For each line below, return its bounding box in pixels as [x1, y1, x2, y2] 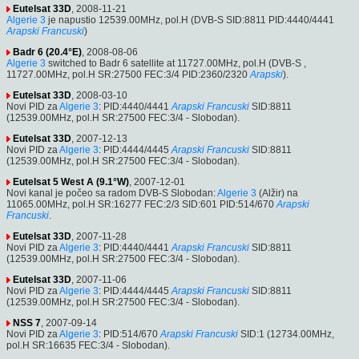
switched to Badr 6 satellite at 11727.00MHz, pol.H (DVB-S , [46, 57, 306, 69]
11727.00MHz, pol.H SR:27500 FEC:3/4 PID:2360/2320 [6, 68, 248, 80]
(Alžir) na [256, 187, 298, 199]
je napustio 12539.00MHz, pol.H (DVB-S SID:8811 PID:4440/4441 [46, 14, 334, 26]
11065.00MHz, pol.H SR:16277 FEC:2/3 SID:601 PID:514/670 [6, 198, 274, 210]
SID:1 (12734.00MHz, [238, 328, 334, 340]
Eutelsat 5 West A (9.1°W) [13, 175, 129, 188]
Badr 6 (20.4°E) [13, 46, 82, 58]
